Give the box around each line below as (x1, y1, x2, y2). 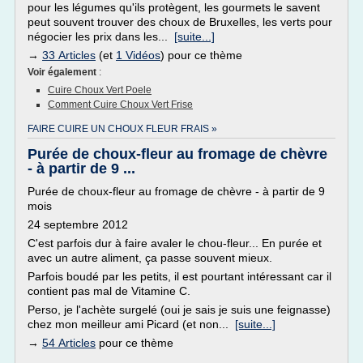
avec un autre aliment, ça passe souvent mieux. (28, 251, 272, 264)
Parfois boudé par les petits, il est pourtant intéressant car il (28, 270, 331, 283)
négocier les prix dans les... (28, 30, 174, 43)
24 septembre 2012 (28, 218, 128, 231)
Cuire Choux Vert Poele (48, 84, 152, 96)
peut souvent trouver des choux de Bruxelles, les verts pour (28, 15, 332, 28)
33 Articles (42, 49, 96, 62)
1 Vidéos (116, 49, 160, 62)
